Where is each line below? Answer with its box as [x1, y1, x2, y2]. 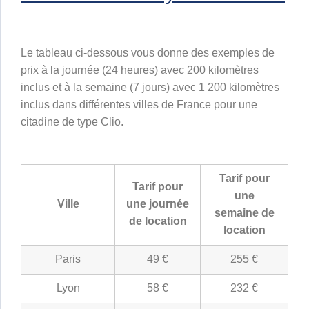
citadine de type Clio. [21, 116, 123, 128]
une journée [126, 198, 189, 210]
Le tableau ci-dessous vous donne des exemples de [21, 47, 275, 59]
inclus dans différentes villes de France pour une [21, 99, 257, 111]
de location [128, 215, 187, 228]
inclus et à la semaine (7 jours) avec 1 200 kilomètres [21, 81, 279, 94]
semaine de [214, 207, 275, 219]
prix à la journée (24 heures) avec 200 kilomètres [21, 64, 259, 77]
